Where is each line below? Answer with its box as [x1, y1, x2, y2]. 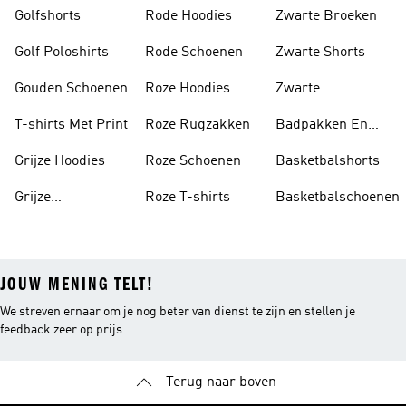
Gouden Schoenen [14, 82, 128, 96]
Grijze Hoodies [14, 154, 105, 169]
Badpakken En [275, 118, 368, 132]
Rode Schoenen [145, 45, 243, 60]
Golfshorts [14, 9, 81, 24]
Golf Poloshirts [14, 45, 109, 60]
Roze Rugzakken [145, 118, 250, 132]
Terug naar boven [166, 375, 276, 390]
